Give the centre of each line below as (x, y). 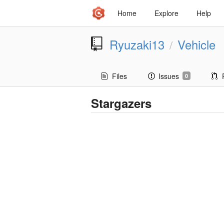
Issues (169, 76)
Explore (166, 13)
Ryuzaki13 (137, 44)
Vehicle (196, 44)
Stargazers (121, 103)
